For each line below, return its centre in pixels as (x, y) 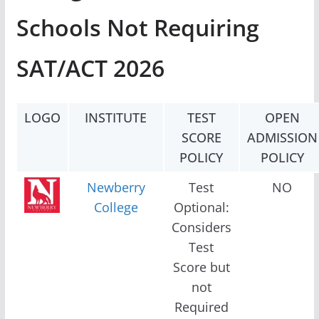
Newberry (116, 187)
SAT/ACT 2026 (90, 68)
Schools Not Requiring (137, 27)
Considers (201, 227)
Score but (201, 267)
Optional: (201, 207)
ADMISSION (282, 137)
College (116, 207)
